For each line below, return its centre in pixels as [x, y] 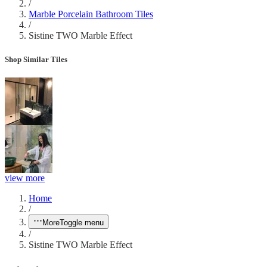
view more [25, 178]
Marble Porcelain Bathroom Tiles [91, 14]
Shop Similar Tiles [36, 59]
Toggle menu [82, 222]
